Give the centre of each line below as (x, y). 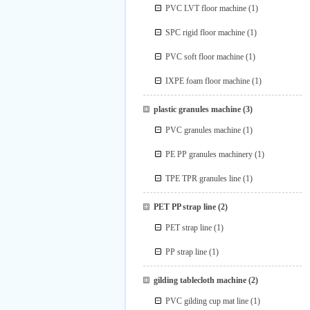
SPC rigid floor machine (206, 33)
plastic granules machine (197, 109)
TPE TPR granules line (203, 179)
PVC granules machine (203, 130)
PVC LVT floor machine (206, 8)
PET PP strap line (184, 207)
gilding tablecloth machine (200, 280)
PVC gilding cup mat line (207, 301)
